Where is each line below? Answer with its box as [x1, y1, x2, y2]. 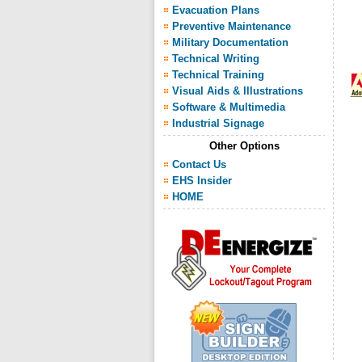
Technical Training [172, 69, 264, 81]
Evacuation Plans [172, 4, 259, 16]
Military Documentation [172, 36, 288, 48]
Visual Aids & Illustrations [172, 85, 303, 97]
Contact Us [172, 158, 226, 170]
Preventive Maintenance [172, 20, 291, 32]
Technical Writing [172, 53, 259, 65]
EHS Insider [172, 175, 232, 187]
